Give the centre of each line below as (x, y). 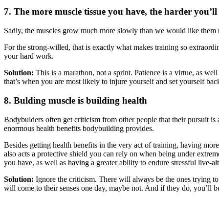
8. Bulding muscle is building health (76, 100)
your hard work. (29, 56)
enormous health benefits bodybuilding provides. (79, 128)
